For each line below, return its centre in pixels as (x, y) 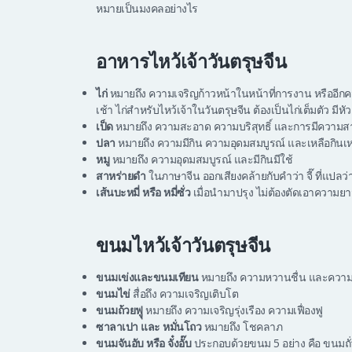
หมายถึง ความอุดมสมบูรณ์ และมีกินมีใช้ (201, 159)
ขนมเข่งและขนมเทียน (148, 277)
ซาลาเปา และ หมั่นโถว (148, 327)
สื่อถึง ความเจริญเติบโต (184, 294)
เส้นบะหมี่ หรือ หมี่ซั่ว (143, 192)
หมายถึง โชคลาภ (242, 327)
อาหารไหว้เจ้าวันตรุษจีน (191, 62)
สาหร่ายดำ (121, 176)
